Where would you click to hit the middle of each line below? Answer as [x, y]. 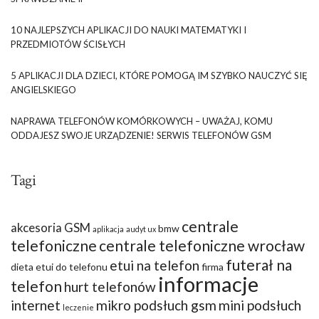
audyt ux [141, 229]
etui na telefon [155, 265]
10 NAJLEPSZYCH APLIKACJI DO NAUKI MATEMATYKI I [129, 30]
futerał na [259, 264]
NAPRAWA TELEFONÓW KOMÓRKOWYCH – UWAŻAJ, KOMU [142, 121]
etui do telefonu [72, 266]
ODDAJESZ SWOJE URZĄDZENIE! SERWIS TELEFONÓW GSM [141, 135]
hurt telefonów [110, 286]
